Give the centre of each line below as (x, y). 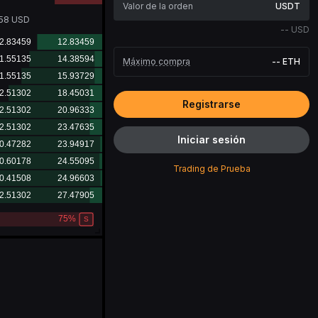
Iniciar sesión (212, 139)
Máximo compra (157, 61)
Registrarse (212, 104)
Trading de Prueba (212, 169)
